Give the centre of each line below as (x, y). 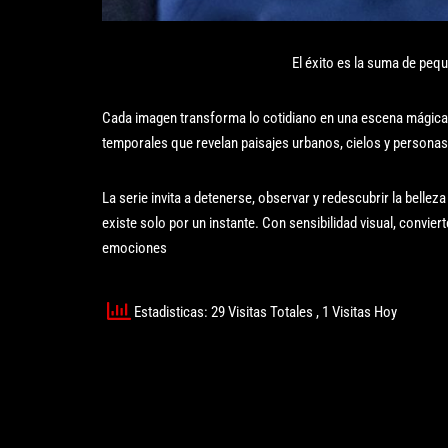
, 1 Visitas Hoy (356, 311)
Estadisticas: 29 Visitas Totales (223, 311)
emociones (134, 247)
